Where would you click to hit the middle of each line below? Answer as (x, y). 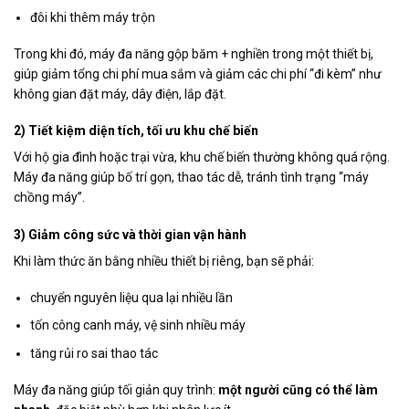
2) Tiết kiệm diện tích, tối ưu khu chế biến (136, 131)
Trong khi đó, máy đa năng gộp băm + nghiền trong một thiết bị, (194, 54)
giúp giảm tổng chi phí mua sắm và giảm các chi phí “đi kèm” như (198, 74)
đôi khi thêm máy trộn (93, 18)
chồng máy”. (49, 198)
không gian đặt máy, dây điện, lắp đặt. (120, 94)
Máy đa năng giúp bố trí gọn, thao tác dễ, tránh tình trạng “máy (191, 178)
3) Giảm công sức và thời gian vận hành (130, 234)
